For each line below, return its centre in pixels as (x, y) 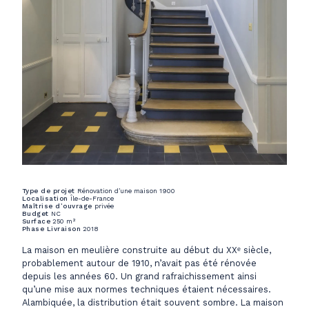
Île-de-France (91, 198)
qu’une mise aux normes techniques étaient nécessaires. (147, 289)
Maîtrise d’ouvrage (57, 206)
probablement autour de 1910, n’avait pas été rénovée (139, 263)
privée (103, 206)
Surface (37, 221)
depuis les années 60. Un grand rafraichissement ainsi (139, 276)
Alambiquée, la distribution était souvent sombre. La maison (153, 302)
